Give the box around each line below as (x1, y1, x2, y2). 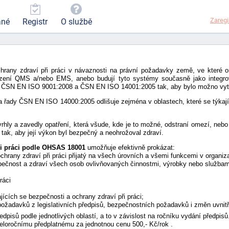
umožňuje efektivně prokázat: (85, 143, 175, 151)
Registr (22, 17, 48, 27)
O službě (60, 17, 92, 27)
